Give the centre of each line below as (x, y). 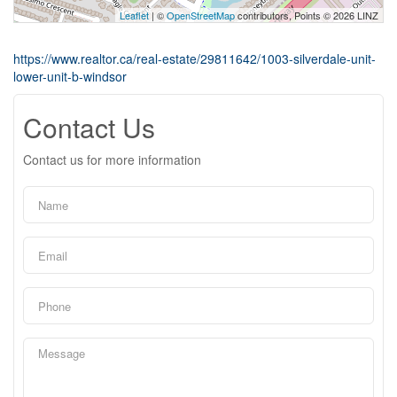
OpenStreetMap (201, 15)
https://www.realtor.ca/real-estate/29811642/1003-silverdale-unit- (195, 58)
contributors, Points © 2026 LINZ (307, 15)
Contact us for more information (112, 160)
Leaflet (134, 15)
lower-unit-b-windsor (70, 76)
